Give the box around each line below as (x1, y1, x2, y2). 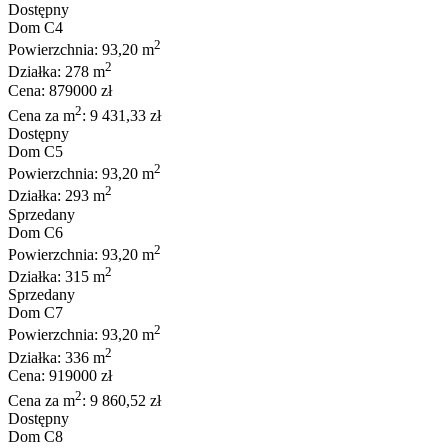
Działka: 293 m (8, 187, 105, 205)
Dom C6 (8, 223, 63, 241)
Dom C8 (8, 428, 63, 446)
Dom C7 (8, 304, 63, 322)
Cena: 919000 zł (8, 366, 112, 384)
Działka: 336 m (8, 348, 105, 366)
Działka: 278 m (8, 63, 105, 81)
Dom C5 (8, 142, 63, 160)
